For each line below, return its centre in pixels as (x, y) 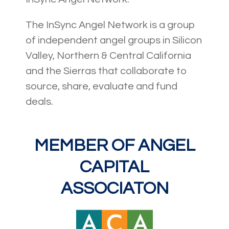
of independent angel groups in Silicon (114, 41)
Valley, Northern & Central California (108, 56)
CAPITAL (114, 167)
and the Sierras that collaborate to (106, 71)
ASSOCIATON (114, 189)
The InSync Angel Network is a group (110, 25)
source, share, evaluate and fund (101, 87)
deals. (39, 102)
